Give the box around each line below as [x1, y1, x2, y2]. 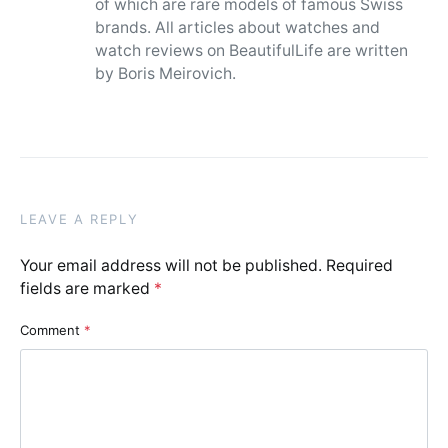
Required [326, 256, 393, 276]
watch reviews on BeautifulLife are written [94, 41, 408, 61]
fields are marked [20, 279, 154, 299]
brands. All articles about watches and [94, 18, 380, 38]
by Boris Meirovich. [94, 64, 236, 84]
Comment [20, 322, 84, 339]
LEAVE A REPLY [20, 211, 139, 228]
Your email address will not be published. [20, 256, 322, 276]
